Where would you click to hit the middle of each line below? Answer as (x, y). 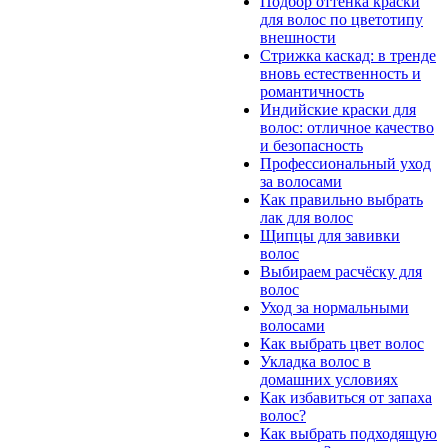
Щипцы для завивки (330, 235)
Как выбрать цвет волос (342, 343)
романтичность (312, 91)
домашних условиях (329, 379)
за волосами (301, 181)
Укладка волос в (315, 361)
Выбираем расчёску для (341, 271)
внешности (298, 37)
